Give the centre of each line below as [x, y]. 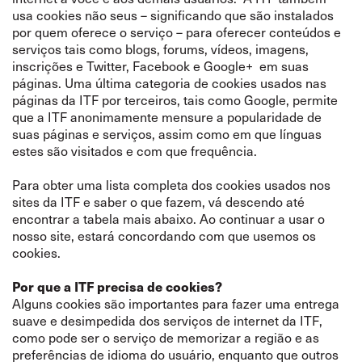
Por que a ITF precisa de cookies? [117, 286]
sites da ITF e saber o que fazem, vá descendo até [158, 201]
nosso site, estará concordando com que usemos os [164, 235]
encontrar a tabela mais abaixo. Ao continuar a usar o [168, 218]
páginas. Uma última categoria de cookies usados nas [169, 82]
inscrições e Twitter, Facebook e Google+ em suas [160, 65]
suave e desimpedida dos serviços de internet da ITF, [167, 320]
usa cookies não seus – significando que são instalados [173, 15]
